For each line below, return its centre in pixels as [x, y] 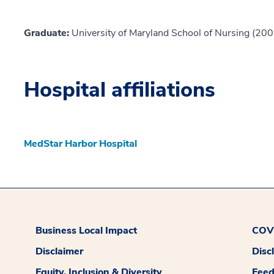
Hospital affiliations [120, 90]
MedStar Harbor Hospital [80, 143]
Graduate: [48, 33]
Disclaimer [60, 251]
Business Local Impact [87, 230]
